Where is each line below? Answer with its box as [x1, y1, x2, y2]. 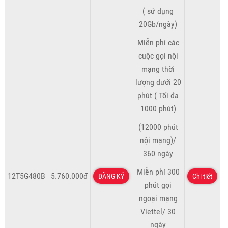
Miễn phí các [137, 38, 179, 48]
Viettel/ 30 [140, 207, 176, 217]
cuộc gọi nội [138, 51, 178, 61]
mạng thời [141, 64, 175, 74]
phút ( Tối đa [137, 91, 179, 101]
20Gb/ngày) [139, 19, 178, 30]
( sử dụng [142, 6, 174, 16]
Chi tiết [192, 172, 212, 181]
